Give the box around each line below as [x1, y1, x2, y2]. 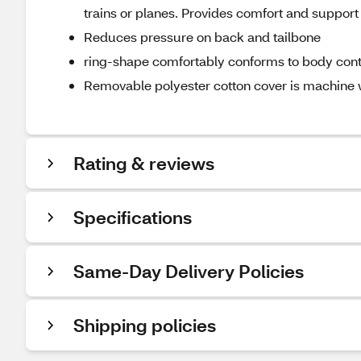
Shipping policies [73, 313, 216, 337]
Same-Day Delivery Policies [73, 259, 304, 283]
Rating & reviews [73, 151, 214, 175]
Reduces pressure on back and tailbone [84, 28, 321, 45]
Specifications [73, 205, 192, 229]
